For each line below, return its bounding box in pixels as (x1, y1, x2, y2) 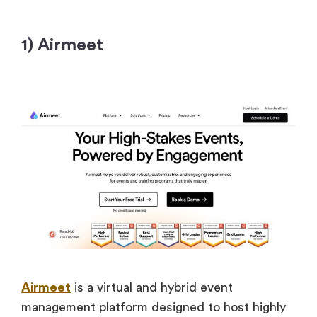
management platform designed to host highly (21, 301, 286, 314)
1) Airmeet (21, 37, 103, 54)
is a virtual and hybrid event (71, 281, 233, 294)
